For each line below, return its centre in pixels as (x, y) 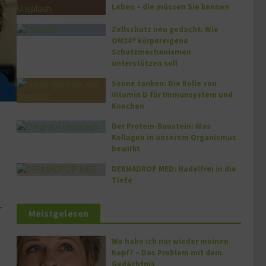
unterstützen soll (145, 63)
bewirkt (126, 149)
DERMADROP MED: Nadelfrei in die (174, 169)
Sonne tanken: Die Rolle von (164, 83)
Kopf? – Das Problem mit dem (167, 253)
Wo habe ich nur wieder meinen (170, 241)
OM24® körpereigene (150, 41)
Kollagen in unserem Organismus (174, 137)
